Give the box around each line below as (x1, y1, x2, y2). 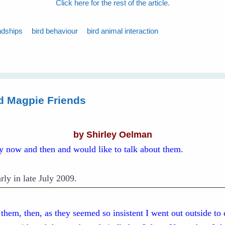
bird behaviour (32, 26, 78, 35)
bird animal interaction (87, 26, 159, 35)
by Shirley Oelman (73, 129, 153, 140)
